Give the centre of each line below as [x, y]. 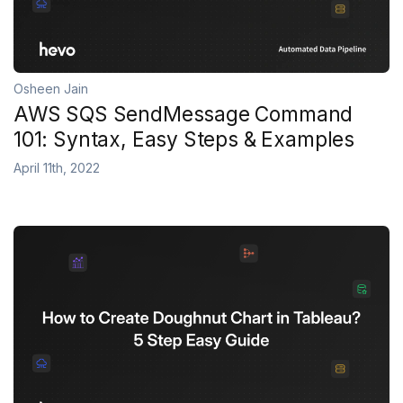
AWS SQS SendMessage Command [184, 114]
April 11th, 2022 [57, 168]
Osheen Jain [51, 88]
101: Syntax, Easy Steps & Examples [184, 139]
